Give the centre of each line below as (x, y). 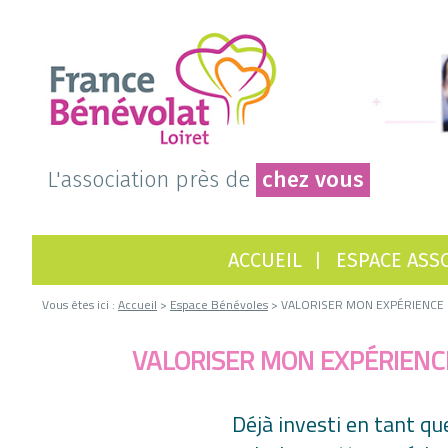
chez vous (313, 179)
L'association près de (151, 179)
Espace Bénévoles (219, 304)
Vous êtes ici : (80, 304)
